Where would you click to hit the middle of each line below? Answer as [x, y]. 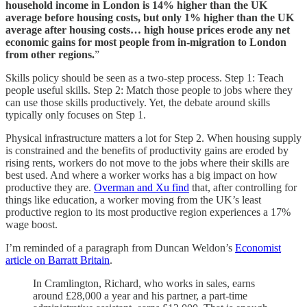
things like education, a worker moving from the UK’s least [133, 199]
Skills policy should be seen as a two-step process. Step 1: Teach [145, 77]
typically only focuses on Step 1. [76, 114]
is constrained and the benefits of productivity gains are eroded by [147, 150]
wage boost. [32, 224]
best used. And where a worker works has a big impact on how [142, 175]
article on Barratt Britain [58, 260]
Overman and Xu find [142, 187]
